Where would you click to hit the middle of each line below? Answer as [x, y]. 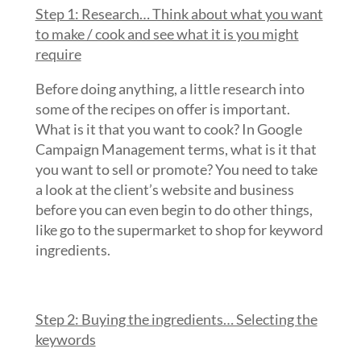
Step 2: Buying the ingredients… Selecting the [176, 319]
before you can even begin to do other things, [174, 210]
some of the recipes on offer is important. [162, 109]
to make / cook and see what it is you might [167, 34]
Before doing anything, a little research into [170, 89]
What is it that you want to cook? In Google [168, 129]
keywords [65, 339]
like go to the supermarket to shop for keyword [179, 230]
